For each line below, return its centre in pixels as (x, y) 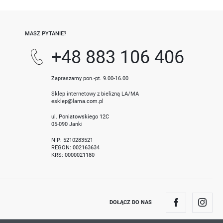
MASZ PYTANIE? (45, 33)
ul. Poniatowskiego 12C (80, 117)
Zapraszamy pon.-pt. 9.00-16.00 (90, 78)
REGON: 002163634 (76, 147)
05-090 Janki (67, 124)
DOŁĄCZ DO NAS (130, 202)
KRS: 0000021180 (73, 155)
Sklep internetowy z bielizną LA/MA (95, 94)
